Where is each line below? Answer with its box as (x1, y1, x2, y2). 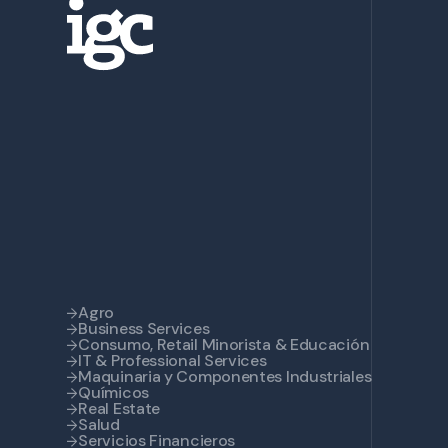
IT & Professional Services (78, 350, 267, 372)
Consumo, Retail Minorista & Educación (78, 334, 370, 356)
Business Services (78, 318, 210, 340)
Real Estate (78, 398, 161, 420)
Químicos (78, 382, 149, 404)
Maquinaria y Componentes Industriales (78, 366, 372, 388)
